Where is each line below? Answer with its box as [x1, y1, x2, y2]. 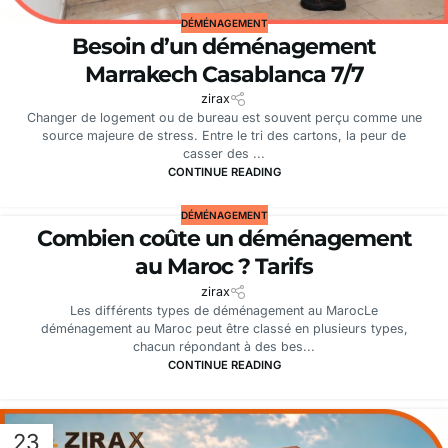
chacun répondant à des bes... [133, 338, 315, 354]
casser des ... [183, 146, 265, 162]
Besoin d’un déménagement [72, 32, 376, 60]
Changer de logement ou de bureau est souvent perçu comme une [26, 110, 422, 126]
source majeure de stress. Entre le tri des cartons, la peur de [42, 128, 406, 144]
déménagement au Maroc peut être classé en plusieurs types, [40, 320, 408, 336]
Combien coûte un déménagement [36, 225, 412, 253]
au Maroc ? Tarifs [135, 253, 313, 281]
